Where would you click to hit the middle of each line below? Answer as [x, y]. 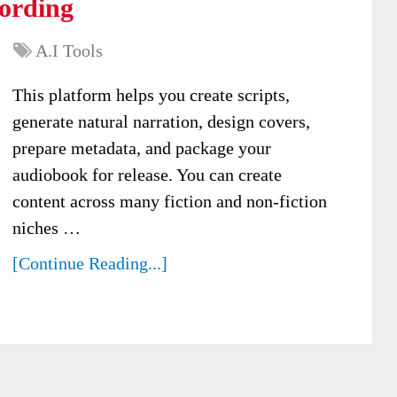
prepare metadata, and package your [142, 148]
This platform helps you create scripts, [151, 95]
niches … [47, 228]
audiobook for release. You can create [147, 175]
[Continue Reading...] [90, 263]
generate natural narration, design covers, [161, 121]
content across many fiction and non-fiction [170, 201]
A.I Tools [69, 51]
